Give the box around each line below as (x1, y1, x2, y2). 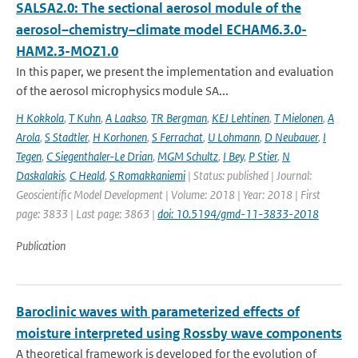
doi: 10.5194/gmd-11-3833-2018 (157, 206, 319, 221)
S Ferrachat (152, 129, 203, 145)
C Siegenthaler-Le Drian (46, 149, 153, 164)
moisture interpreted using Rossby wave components (16, 324, 342, 342)
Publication (16, 238, 66, 253)
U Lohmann (208, 129, 260, 145)
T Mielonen (274, 110, 323, 125)
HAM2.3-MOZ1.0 (16, 42, 118, 60)
